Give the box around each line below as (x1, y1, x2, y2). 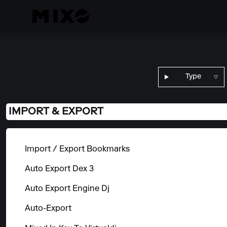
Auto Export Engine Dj (24, 185, 109, 194)
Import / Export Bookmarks (24, 145, 130, 154)
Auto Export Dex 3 (24, 165, 94, 173)
